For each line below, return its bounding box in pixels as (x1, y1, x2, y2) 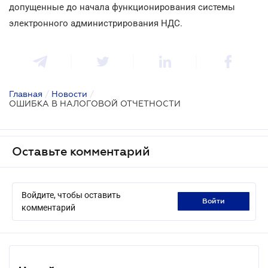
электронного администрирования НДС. (9, 17, 182, 29)
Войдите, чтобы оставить (22, 190, 121, 200)
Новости (51, 89, 87, 99)
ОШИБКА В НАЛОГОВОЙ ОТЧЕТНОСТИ (9, 98, 181, 108)
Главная (9, 89, 42, 99)
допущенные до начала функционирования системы (9, 1, 235, 13)
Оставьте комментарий (12, 144, 150, 158)
